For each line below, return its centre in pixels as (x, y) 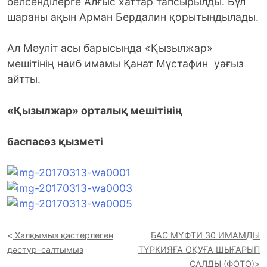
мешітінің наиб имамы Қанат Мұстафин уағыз (125, 64)
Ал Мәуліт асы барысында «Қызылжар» (110, 48)
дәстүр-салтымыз (45, 249)
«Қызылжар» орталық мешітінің (95, 110)
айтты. (24, 79)
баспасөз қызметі (55, 142)
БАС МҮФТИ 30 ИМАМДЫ (205, 235)
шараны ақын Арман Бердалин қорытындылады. (133, 17)
